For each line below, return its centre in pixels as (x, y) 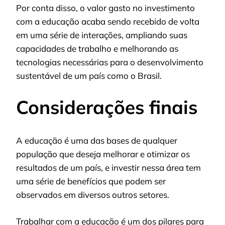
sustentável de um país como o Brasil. (89, 76)
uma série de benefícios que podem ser (91, 181)
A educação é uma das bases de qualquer (97, 141)
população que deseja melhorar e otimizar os (103, 154)
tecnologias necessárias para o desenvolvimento (110, 62)
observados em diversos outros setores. (93, 195)
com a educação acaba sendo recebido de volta (108, 21)
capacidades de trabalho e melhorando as (97, 48)
